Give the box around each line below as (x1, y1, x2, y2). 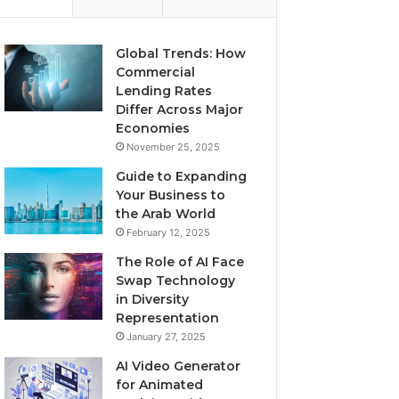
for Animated (116, 377, 204, 393)
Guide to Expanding (116, 168, 248, 184)
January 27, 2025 (126, 330, 207, 343)
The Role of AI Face (116, 254, 245, 270)
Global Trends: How (116, 45, 247, 61)
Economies (116, 120, 191, 136)
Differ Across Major (116, 102, 244, 118)
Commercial (116, 64, 196, 80)
